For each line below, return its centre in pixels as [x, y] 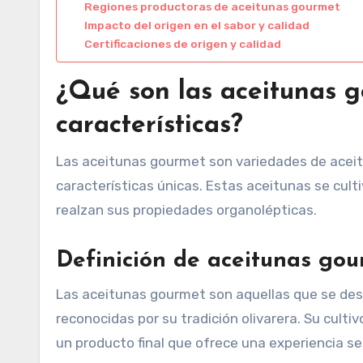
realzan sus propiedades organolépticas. [186, 209]
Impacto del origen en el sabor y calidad [197, 25]
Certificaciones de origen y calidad [183, 43]
